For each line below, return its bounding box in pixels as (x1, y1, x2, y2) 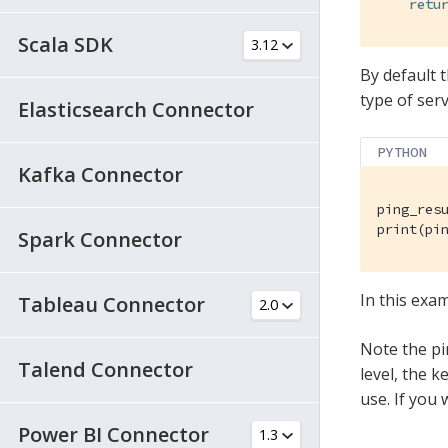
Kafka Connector (18, 160, 183, 188)
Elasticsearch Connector (18, 95, 254, 123)
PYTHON (377, 142, 428, 161)
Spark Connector (18, 225, 182, 253)
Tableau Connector (18, 290, 205, 318)
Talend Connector (18, 355, 193, 383)
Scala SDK (18, 30, 113, 58)
